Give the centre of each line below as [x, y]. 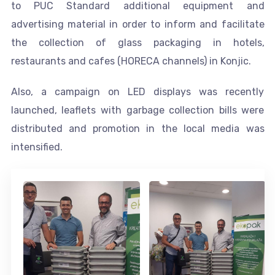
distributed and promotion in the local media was [137, 128]
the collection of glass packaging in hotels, [137, 42]
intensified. [37, 147]
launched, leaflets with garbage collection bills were [137, 110]
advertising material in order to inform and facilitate [137, 24]
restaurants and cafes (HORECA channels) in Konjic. [131, 61]
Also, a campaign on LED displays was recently [137, 91]
